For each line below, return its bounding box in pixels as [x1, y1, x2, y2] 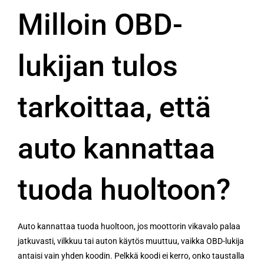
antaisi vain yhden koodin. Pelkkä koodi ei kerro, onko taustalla [18, 250, 245, 260]
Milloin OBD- [18, 7, 183, 42]
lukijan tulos [18, 48, 178, 83]
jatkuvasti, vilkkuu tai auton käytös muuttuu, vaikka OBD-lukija [18, 236, 244, 246]
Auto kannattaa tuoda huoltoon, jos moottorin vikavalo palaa [18, 221, 240, 231]
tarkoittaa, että [18, 90, 211, 124]
